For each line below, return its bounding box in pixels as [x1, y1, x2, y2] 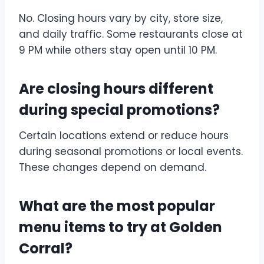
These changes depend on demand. [19, 160, 206, 175]
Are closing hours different [19, 79, 213, 99]
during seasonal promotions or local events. [19, 144, 243, 159]
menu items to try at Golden [19, 217, 222, 237]
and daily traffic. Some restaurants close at [19, 27, 243, 42]
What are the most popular [19, 196, 215, 216]
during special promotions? [19, 100, 220, 120]
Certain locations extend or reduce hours [19, 128, 229, 143]
